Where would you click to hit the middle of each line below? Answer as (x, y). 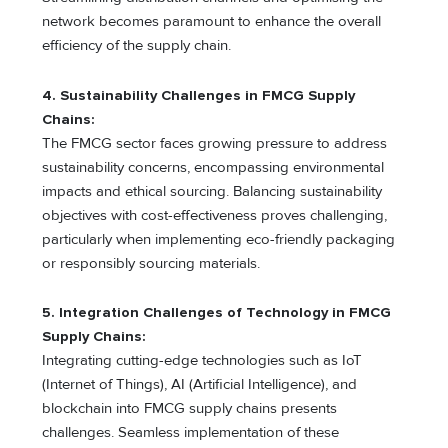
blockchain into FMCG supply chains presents (190, 409)
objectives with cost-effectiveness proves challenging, (215, 215)
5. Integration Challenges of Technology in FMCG (217, 313)
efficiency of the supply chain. (137, 46)
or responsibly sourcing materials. (151, 263)
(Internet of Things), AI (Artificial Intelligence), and (200, 385)
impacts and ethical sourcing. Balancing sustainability (212, 191)
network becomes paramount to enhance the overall (212, 22)
